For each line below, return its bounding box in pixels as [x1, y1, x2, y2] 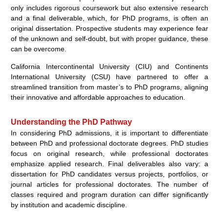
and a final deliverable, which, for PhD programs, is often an [11, 14, 208, 22]
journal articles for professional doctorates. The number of [11, 180, 208, 188]
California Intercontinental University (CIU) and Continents [11, 62, 208, 70]
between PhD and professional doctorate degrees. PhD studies [11, 139, 208, 147]
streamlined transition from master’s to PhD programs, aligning [11, 83, 208, 91]
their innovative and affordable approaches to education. [11, 93, 186, 101]
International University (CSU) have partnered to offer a [11, 72, 208, 81]
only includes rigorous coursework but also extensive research [11, 3, 208, 12]
